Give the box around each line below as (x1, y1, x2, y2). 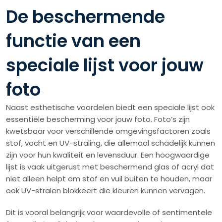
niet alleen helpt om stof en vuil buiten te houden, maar (6, 173, 212, 184)
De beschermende (6, 4, 165, 29)
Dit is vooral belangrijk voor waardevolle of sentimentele (6, 207, 212, 218)
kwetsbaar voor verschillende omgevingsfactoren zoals (6, 126, 211, 137)
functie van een (6, 29, 141, 54)
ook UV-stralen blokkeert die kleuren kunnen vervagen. (6, 185, 205, 196)
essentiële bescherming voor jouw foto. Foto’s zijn (6, 114, 190, 125)
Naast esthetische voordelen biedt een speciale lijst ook (6, 102, 215, 113)
